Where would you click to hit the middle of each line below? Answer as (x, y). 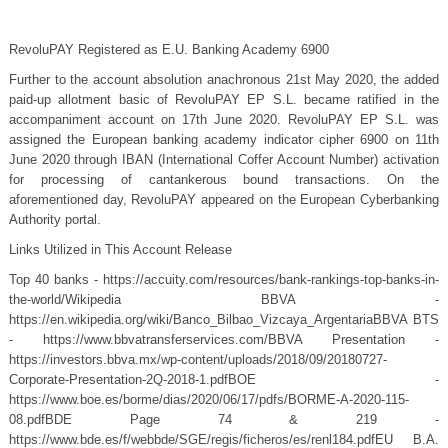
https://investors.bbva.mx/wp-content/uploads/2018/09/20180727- (197, 359)
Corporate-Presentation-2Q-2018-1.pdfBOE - (224, 379)
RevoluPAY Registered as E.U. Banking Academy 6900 (168, 49)
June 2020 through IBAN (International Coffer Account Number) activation (224, 159)
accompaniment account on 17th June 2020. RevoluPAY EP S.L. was (224, 119)
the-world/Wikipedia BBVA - (224, 299)
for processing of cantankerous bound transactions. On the (224, 179)
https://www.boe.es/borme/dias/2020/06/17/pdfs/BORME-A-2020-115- (208, 399)
